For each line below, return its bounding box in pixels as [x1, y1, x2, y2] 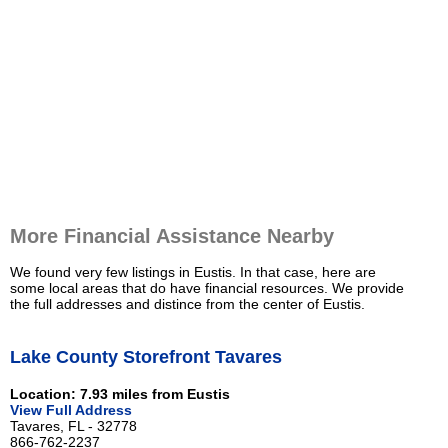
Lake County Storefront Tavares [10, 346, 282, 367]
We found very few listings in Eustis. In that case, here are [10, 264, 376, 281]
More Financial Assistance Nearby [10, 225, 334, 248]
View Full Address [10, 401, 132, 418]
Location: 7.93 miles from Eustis [10, 385, 230, 402]
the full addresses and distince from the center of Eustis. [10, 296, 365, 313]
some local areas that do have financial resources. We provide [10, 280, 404, 297]
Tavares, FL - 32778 [10, 417, 137, 434]
